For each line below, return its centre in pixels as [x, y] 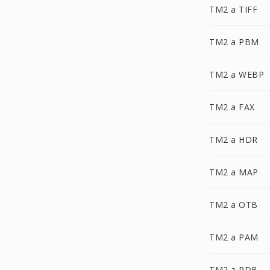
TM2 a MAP [234, 172]
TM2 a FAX [232, 107]
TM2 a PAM [234, 237]
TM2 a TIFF [233, 9]
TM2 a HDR [234, 140]
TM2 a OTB [234, 205]
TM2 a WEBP [237, 74]
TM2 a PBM [234, 42]
